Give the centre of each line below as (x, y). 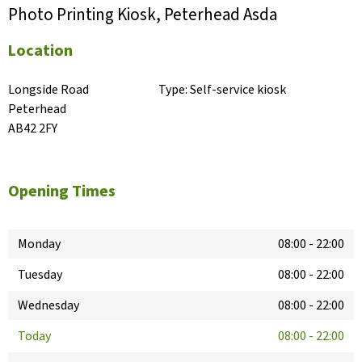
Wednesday (48, 306)
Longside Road (48, 90)
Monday (39, 244)
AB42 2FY (33, 129)
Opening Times (62, 192)
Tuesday (40, 275)
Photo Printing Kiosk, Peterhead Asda (143, 15)
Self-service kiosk (238, 90)
